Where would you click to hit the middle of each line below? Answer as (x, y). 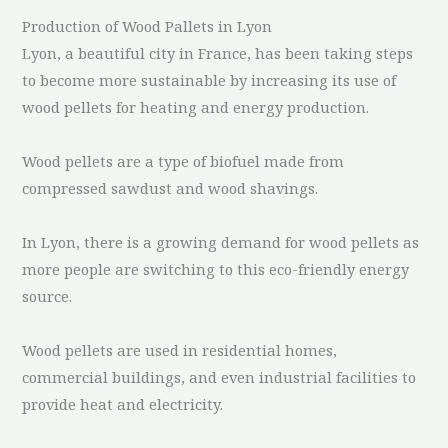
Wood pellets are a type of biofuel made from (183, 160)
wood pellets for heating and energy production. (196, 106)
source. (47, 295)
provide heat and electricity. (123, 403)
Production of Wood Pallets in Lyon (147, 25)
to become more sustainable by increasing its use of (209, 79)
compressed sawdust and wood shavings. (170, 187)
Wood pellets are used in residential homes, (180, 349)
